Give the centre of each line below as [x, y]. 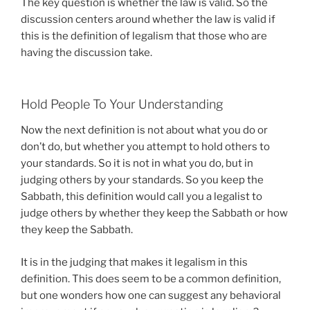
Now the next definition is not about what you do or [144, 130]
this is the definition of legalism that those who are [144, 36]
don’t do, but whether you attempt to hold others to [145, 147]
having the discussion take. [86, 53]
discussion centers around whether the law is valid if [148, 19]
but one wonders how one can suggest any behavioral [151, 295]
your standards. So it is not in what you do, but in [137, 163]
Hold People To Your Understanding [122, 104]
